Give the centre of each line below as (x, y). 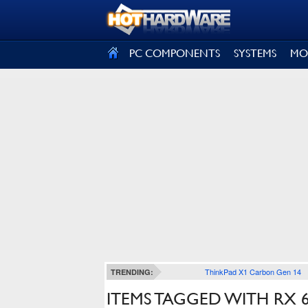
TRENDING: (132, 272)
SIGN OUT (40, 19)
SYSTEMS (255, 53)
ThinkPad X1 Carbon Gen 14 (253, 272)
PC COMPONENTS (175, 53)
